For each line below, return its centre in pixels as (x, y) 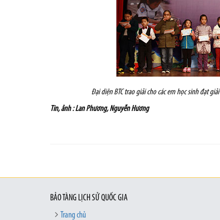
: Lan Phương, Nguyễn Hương (110, 109)
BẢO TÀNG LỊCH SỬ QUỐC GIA (89, 198)
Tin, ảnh (60, 109)
